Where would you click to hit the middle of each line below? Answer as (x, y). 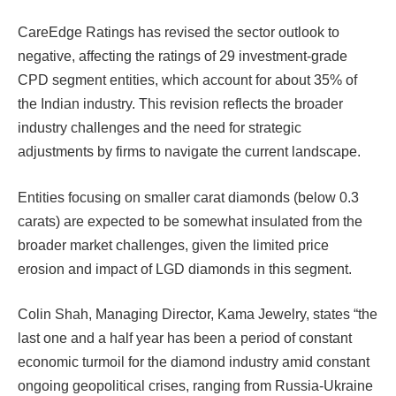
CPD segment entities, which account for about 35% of (187, 80)
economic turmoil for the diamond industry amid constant (194, 362)
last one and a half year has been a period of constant (185, 339)
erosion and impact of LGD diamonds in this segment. (185, 269)
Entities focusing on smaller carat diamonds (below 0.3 (188, 197)
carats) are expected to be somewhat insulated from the (190, 221)
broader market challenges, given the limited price (173, 245)
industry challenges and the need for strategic (160, 127)
